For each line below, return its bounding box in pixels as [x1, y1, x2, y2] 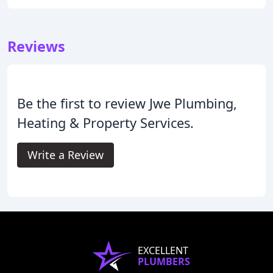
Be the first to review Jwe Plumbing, [17, 94, 237, 112]
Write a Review [27, 147, 104, 162]
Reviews [7, 36, 65, 56]
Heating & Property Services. [17, 113, 194, 132]
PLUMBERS [138, 254, 190, 268]
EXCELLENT [138, 243, 188, 257]
